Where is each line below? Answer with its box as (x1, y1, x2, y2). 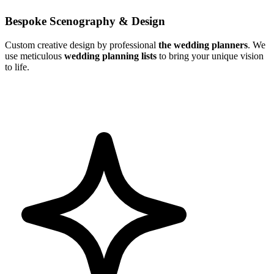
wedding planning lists (64, 50, 157, 61)
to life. (5, 61, 29, 72)
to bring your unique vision (157, 50, 264, 61)
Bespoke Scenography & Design (5, 14, 165, 28)
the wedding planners (158, 39, 248, 50)
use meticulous (5, 50, 64, 61)
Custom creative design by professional (5, 39, 158, 50)
